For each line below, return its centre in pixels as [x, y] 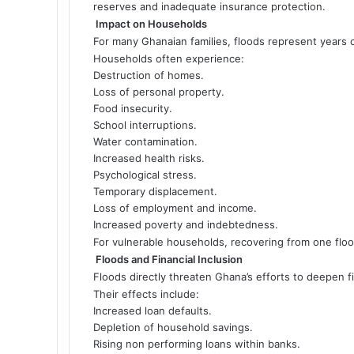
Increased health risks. [149, 158]
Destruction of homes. [149, 75]
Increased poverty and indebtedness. [186, 224]
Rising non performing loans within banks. [197, 343]
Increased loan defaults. [153, 310]
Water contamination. [145, 141]
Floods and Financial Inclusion [169, 259]
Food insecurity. [133, 108]
